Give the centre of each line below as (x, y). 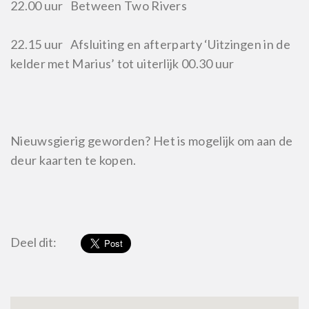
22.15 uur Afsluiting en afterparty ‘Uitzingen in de (150, 44)
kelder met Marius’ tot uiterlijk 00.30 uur (122, 63)
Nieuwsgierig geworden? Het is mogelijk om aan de (152, 141)
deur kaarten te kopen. (73, 160)
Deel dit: (33, 242)
